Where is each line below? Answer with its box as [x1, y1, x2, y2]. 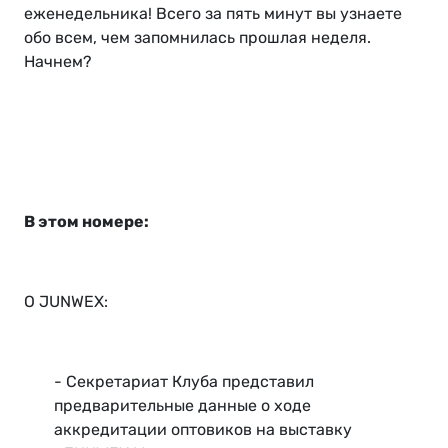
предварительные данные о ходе [54, 396, 311, 416]
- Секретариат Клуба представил [54, 372, 314, 392]
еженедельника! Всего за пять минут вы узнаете [24, 4, 402, 24]
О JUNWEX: [24, 292, 108, 312]
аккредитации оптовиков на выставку [54, 420, 352, 440]
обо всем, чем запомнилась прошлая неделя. [24, 28, 371, 48]
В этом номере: [24, 212, 149, 232]
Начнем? [24, 52, 92, 72]
